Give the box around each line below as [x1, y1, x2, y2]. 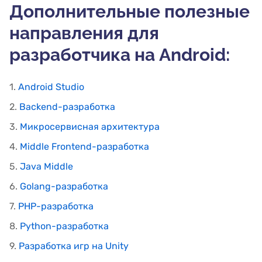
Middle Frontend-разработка [20, 140, 149, 152]
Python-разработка [20, 220, 109, 232]
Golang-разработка [20, 180, 108, 192]
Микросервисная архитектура [20, 120, 160, 132]
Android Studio [18, 81, 84, 92]
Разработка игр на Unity [19, 240, 129, 251]
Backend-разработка [19, 101, 115, 112]
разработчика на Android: [9, 44, 230, 65]
